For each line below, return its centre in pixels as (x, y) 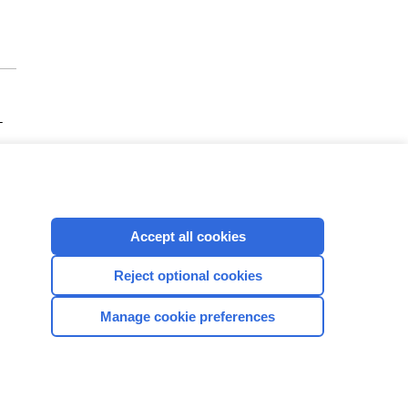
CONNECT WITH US (156, 311)
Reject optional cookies (188, 275)
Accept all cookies (188, 236)
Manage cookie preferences (188, 316)
